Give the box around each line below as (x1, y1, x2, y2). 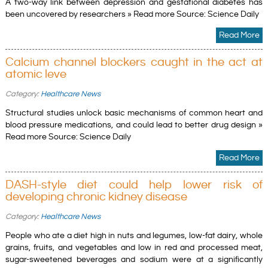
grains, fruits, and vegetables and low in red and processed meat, (5, 243, 263, 252)
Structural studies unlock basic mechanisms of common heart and (5, 108, 263, 117)
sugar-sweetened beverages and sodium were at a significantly (5, 255, 263, 264)
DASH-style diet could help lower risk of (5, 178, 263, 191)
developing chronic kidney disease (5, 190, 187, 203)
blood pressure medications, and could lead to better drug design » (5, 120, 263, 129)
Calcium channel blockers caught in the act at (5, 56, 263, 69)
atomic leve (5, 68, 66, 81)
